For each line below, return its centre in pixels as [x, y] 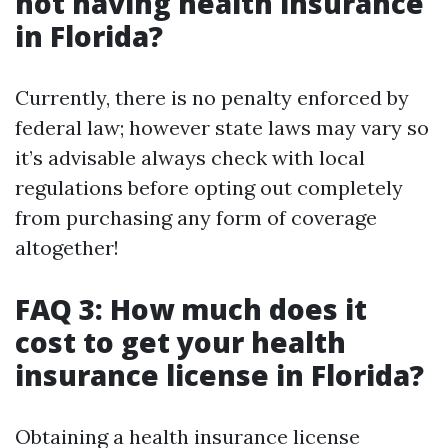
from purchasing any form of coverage [196, 217]
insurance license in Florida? [219, 375]
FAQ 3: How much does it [191, 309]
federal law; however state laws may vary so [222, 127]
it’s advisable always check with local [190, 157]
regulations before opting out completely [209, 187]
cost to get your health [180, 342]
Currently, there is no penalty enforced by [212, 97]
